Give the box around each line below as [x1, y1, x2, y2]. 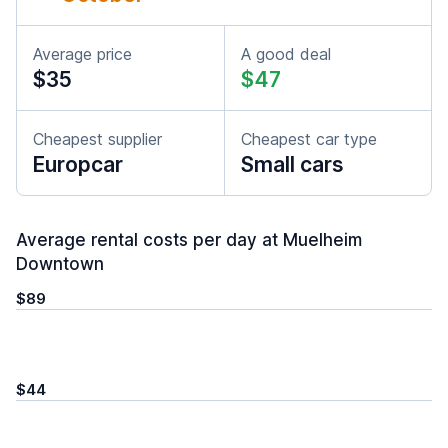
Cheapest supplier [33, 129, 162, 149]
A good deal [241, 44, 331, 64]
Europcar [33, 152, 123, 177]
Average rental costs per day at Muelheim [16, 230, 362, 250]
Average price [33, 44, 132, 64]
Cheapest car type [241, 129, 377, 149]
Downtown [16, 254, 104, 274]
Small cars [241, 152, 344, 177]
